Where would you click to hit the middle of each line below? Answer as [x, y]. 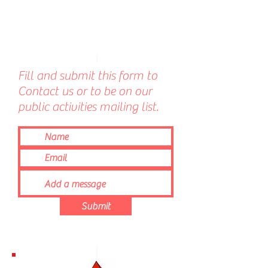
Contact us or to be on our [85, 91]
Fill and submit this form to [88, 76]
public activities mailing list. [88, 107]
